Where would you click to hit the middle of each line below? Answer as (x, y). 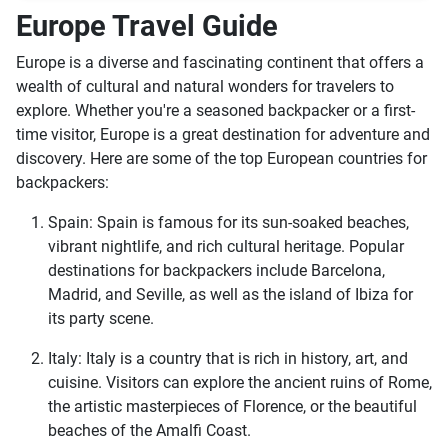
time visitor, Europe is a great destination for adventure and (223, 135)
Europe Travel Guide (147, 26)
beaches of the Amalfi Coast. (149, 431)
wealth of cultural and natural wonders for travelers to (205, 87)
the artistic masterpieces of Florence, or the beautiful (232, 407)
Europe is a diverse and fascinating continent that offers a (220, 63)
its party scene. (101, 319)
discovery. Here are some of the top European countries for (221, 159)
